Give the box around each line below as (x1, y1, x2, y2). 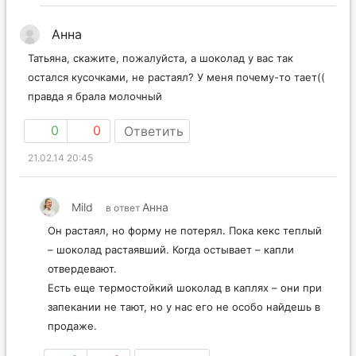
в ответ (106, 202, 142, 215)
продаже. (48, 319, 97, 333)
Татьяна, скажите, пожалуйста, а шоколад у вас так (28, 52, 293, 65)
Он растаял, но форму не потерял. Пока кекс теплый (48, 224, 322, 238)
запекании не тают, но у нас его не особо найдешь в (48, 300, 320, 314)
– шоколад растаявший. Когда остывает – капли (48, 243, 294, 257)
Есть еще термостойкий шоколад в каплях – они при (48, 281, 322, 295)
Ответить (124, 123, 184, 140)
